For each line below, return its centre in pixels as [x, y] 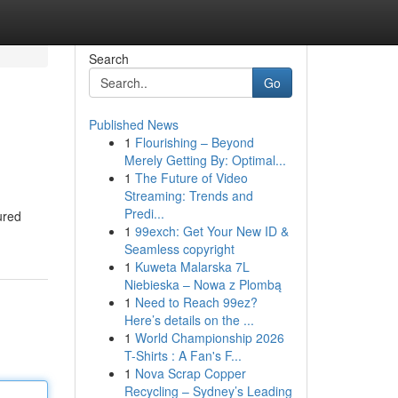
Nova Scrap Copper [190, 373]
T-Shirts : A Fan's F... [183, 355]
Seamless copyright [179, 249]
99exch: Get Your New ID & [211, 231]
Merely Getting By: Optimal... [205, 160]
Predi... [144, 213]
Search [108, 59]
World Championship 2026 [209, 338]
